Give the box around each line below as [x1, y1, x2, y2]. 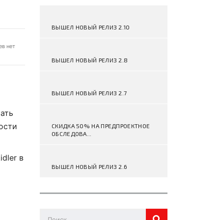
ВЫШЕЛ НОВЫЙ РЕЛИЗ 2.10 [52, 24, 130, 30]
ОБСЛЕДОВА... [52, 130, 92, 137]
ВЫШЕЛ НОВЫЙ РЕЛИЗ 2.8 [52, 56, 128, 63]
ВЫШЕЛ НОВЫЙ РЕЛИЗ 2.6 [52, 163, 128, 170]
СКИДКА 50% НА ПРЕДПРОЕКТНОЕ [52, 122, 150, 129]
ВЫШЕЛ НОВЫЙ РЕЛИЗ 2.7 [52, 89, 127, 96]
